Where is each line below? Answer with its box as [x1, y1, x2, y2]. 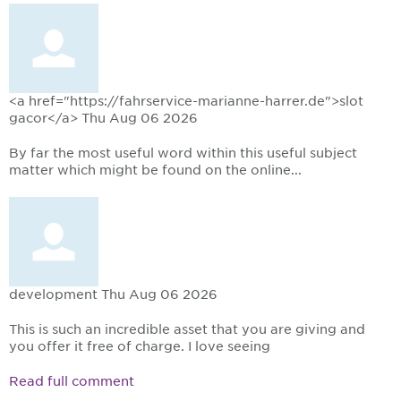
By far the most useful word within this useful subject [9, 146, 357, 161]
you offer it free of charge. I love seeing [9, 339, 270, 354]
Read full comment [9, 374, 134, 389]
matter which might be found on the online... [9, 163, 302, 178]
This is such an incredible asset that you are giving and [9, 322, 365, 337]
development [9, 287, 98, 303]
